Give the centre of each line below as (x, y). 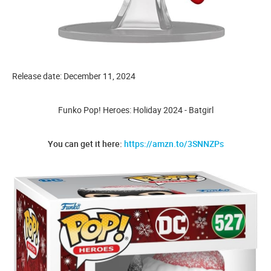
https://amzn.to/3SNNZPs (174, 144)
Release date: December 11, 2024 (74, 76)
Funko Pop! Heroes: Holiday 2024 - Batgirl (135, 110)
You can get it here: (86, 144)
